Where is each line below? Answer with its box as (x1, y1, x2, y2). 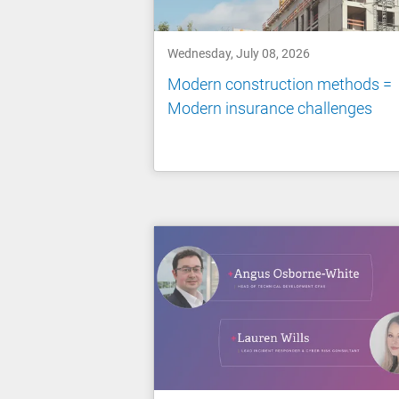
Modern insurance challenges (167, 99, 372, 118)
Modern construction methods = (167, 75, 392, 94)
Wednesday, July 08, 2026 (167, 45, 310, 61)
